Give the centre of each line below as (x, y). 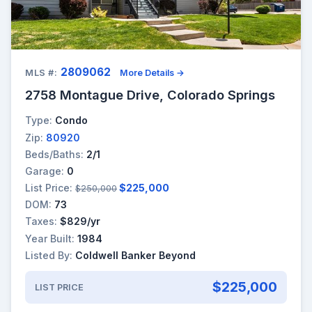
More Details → (153, 73)
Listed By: (49, 255)
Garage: (45, 171)
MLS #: (41, 73)
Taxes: (41, 221)
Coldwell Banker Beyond (135, 255)
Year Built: (50, 238)
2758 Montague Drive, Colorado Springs (150, 95)
